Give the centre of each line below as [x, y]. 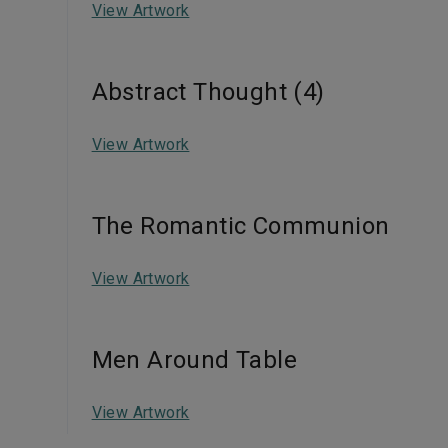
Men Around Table [194, 360]
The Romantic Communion [240, 226]
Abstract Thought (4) [208, 92]
